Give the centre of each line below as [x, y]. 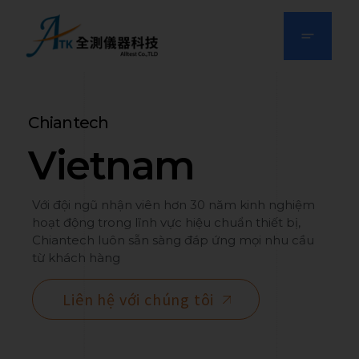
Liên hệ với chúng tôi [139, 298]
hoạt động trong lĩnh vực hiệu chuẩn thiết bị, [167, 222]
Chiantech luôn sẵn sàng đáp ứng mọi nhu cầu [173, 240]
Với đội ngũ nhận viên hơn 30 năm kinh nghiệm [174, 204]
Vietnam [111, 165]
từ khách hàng [77, 257]
